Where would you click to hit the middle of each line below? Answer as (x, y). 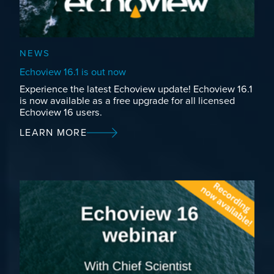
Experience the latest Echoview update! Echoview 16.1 (136, 89)
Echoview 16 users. (61, 112)
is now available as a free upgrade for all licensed (127, 101)
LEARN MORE (53, 132)
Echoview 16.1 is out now (73, 72)
